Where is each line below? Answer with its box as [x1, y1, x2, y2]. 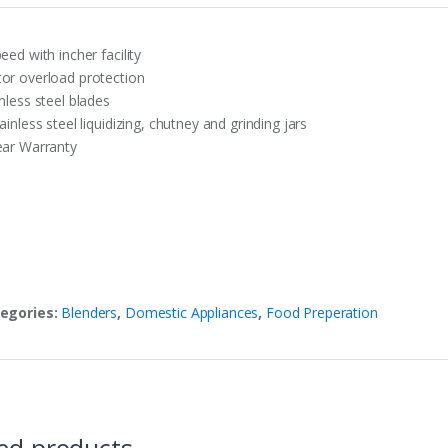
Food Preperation [266, 303, 378, 323]
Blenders [61, 303, 118, 323]
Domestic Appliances [124, 303, 259, 323]
